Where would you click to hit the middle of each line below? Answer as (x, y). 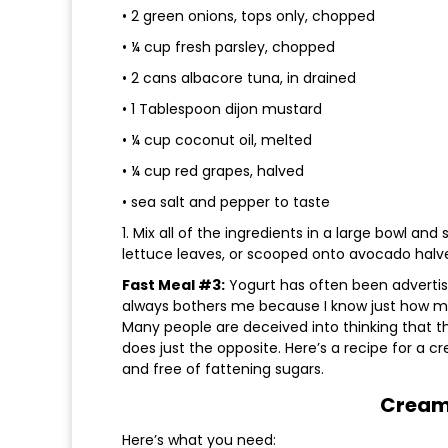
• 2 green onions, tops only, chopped (248, 16)
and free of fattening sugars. (223, 369)
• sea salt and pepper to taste (226, 202)
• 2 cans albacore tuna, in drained (239, 78)
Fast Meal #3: (173, 285)
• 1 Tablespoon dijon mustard (222, 109)
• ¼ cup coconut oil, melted (217, 140)
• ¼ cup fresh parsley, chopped (228, 47)
